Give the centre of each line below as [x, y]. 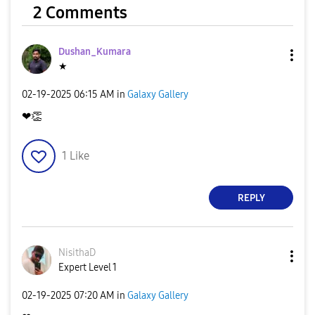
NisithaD [77, 253]
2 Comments [80, 13]
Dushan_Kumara [95, 52]
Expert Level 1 [88, 268]
